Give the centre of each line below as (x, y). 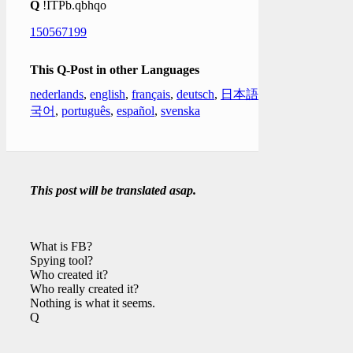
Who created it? (69, 274)
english (108, 94)
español (136, 110)
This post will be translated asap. (113, 190)
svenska (180, 110)
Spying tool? (61, 260)
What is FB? (61, 246)
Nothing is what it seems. (93, 303)
